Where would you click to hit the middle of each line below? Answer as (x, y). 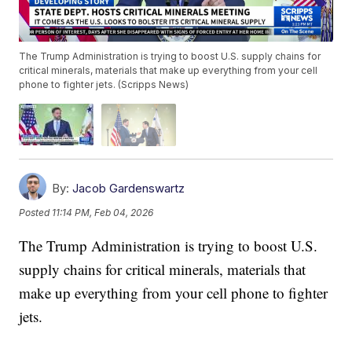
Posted (36, 213)
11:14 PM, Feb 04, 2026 (103, 213)
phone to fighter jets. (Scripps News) (104, 85)
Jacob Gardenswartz (129, 188)
